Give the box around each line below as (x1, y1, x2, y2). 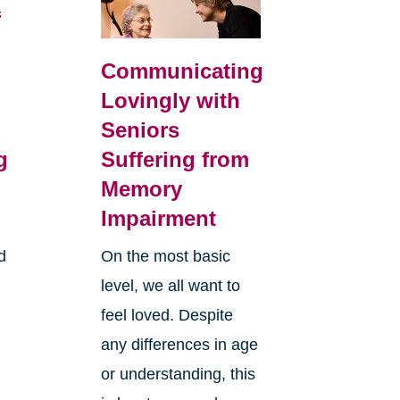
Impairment (100, 205, 216, 230)
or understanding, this (100, 364, 255, 383)
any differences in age (100, 335, 258, 354)
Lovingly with (100, 87, 240, 112)
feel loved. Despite (100, 305, 233, 324)
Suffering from (100, 146, 249, 171)
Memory (100, 176, 182, 201)
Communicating (100, 58, 263, 83)
